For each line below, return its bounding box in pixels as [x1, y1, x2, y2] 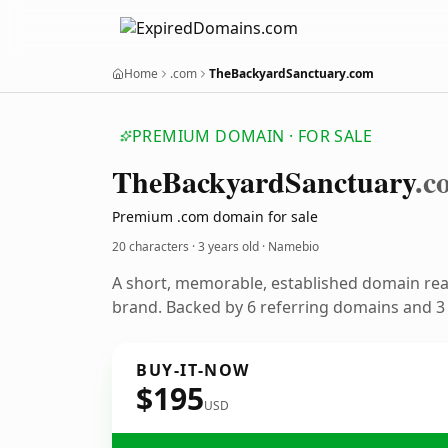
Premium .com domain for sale [112, 207, 318, 226]
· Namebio [259, 238, 319, 255]
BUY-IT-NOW [136, 359, 250, 381]
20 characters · [112, 238, 198, 255]
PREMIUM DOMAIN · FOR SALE [132, 125, 372, 147]
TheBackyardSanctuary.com [209, 65, 374, 82]
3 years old [198, 238, 259, 255]
